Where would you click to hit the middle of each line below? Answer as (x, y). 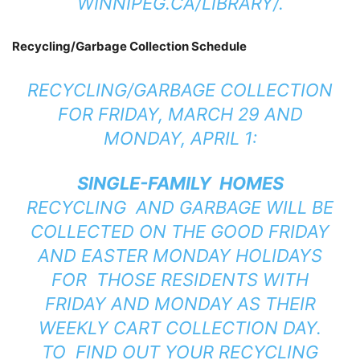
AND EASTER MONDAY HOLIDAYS (180, 255)
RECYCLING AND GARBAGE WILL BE (180, 207)
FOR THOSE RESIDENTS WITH (180, 279)
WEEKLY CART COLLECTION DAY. (180, 327)
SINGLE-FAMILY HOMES (180, 183)
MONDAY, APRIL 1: (180, 138)
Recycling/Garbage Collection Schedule (129, 46)
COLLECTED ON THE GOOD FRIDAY (180, 231)
